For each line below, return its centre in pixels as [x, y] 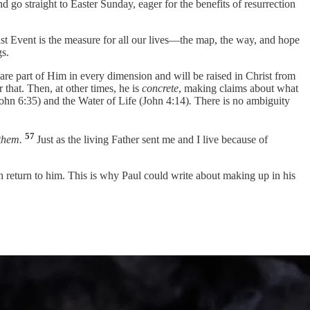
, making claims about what [238, 89]
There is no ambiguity [241, 101]
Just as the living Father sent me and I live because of [152, 140]
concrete [160, 89]
